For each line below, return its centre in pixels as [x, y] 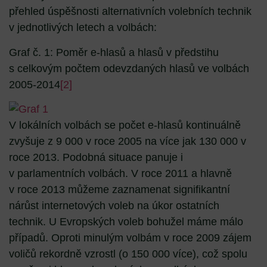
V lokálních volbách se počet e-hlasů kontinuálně [125, 125]
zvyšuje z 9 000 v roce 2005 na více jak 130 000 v [128, 141]
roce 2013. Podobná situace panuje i [96, 157]
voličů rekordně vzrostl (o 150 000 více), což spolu [128, 254]
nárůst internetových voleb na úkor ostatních [114, 205]
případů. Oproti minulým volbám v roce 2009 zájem [130, 237]
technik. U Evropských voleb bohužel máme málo [126, 221]
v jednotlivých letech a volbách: [83, 28]
